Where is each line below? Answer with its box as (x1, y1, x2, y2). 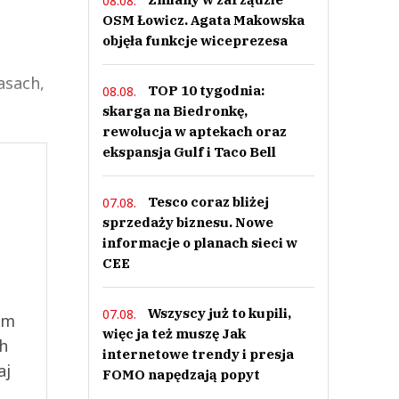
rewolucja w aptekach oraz (102, 123, 287, 140)
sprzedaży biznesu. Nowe (102, 214, 273, 231)
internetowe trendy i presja (102, 346, 294, 362)
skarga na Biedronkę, (102, 102, 248, 119)
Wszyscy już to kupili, (147, 305, 291, 322)
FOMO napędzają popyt (102, 366, 260, 383)
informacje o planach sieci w (102, 234, 297, 251)
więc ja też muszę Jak (102, 325, 246, 342)
